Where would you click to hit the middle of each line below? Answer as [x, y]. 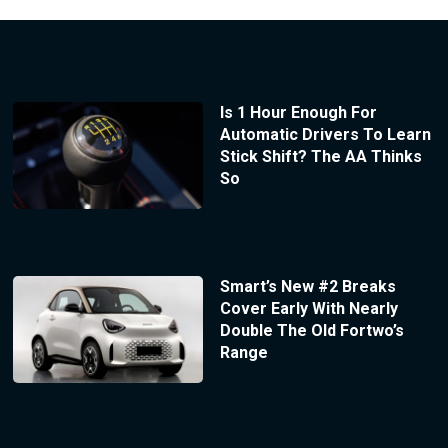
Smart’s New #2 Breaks [307, 286]
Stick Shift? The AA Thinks [320, 157]
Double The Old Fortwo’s [311, 330]
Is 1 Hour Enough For [298, 113]
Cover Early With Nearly [308, 308]
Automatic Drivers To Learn [325, 135]
